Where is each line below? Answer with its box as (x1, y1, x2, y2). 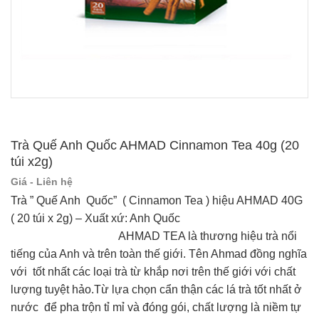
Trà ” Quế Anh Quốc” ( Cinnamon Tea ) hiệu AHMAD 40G (11, 194, 303, 206)
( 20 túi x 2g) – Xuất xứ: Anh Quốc (11, 211, 305, 224)
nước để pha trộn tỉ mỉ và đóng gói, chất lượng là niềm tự (11, 300, 301, 313)
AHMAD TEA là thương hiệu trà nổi (11, 229, 297, 242)
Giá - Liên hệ (11, 175, 73, 187)
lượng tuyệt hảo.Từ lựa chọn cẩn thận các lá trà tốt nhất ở (11, 283, 302, 296)
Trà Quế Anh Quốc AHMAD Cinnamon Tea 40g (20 (11, 137, 299, 152)
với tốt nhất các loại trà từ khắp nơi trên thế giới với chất (11, 265, 296, 278)
